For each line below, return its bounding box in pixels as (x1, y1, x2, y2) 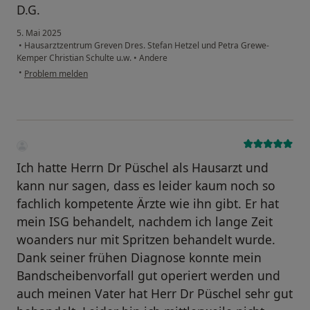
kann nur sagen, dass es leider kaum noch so (17, 177, 275, 194)
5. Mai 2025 (17, 27, 62, 39)
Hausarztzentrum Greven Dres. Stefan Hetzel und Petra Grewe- (22, 39, 269, 52)
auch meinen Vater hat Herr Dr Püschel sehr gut (17, 285, 293, 302)
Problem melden (24, 68, 88, 80)
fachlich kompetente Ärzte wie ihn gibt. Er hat (17, 195, 279, 212)
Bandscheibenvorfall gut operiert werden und (17, 267, 280, 284)
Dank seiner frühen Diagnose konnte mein (17, 249, 262, 266)
